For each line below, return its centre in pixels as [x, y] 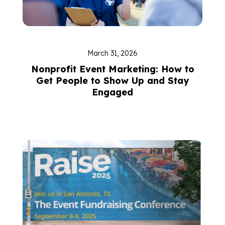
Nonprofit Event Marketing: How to [113, 69]
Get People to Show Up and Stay [113, 81]
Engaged [113, 92]
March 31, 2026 [113, 53]
